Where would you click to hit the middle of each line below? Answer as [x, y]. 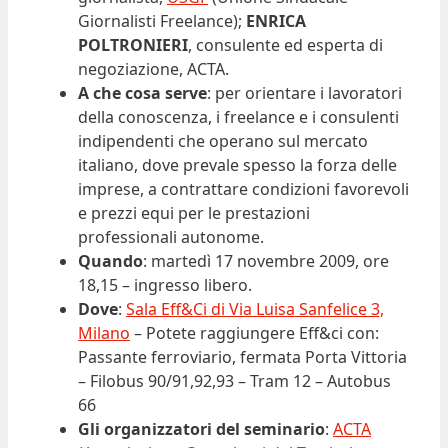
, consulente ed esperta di [285, 45]
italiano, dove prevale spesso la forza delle [237, 165]
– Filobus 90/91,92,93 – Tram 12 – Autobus [234, 381]
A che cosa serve [142, 93]
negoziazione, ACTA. [153, 69]
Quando [110, 261]
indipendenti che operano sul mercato [223, 141]
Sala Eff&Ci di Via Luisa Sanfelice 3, [255, 309]
